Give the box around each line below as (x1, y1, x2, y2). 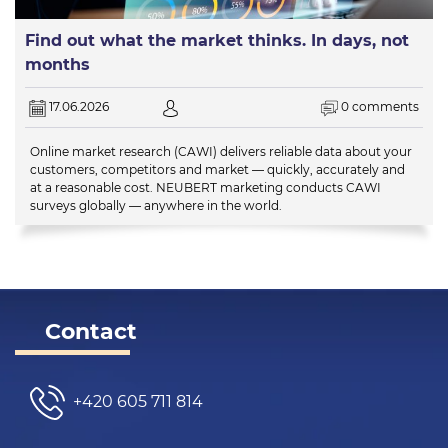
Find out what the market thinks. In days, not (25, 31, 409, 51)
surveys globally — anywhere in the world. (30, 197, 282, 213)
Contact (45, 317, 137, 345)
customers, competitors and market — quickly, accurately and (30, 161, 405, 177)
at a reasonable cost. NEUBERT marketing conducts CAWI (30, 179, 381, 195)
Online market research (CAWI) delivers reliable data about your (30, 143, 412, 159)
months (25, 55, 90, 75)
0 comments (340, 99, 419, 115)
